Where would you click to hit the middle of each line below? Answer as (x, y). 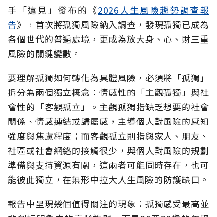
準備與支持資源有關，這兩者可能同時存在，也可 (108, 164)
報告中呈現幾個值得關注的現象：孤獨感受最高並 (108, 203)
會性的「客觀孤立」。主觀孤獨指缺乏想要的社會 (108, 106)
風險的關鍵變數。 (45, 53)
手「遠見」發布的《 (53, 9)
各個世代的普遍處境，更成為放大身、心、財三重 (108, 39)
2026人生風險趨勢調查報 (154, 9)
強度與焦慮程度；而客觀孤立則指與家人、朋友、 (108, 135)
